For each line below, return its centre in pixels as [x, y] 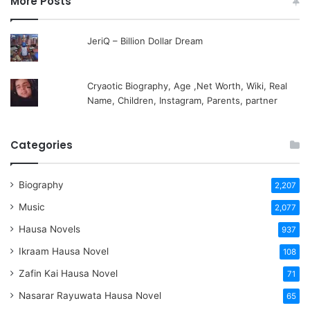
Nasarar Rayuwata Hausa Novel [90, 295]
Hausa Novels [49, 229]
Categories [42, 145]
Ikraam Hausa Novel [64, 251]
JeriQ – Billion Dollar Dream [145, 40]
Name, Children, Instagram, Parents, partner [183, 100]
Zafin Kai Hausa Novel [68, 273]
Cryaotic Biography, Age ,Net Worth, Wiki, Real [188, 85]
